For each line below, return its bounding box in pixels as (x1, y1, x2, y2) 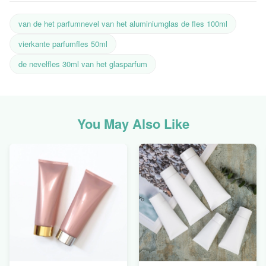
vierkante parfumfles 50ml (18, 38, 107, 49)
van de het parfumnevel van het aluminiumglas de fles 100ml (18, 18, 227, 29)
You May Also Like (77, 114, 189, 133)
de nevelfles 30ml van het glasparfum (18, 58, 147, 69)
